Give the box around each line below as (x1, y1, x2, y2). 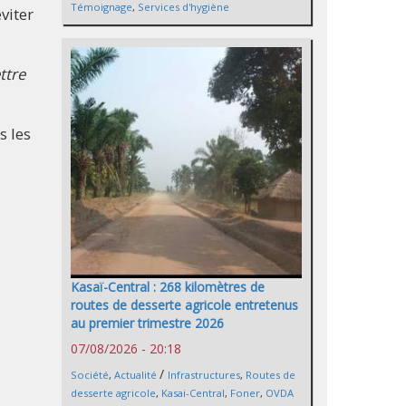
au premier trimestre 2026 (71, 314, 224, 332)
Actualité (114, 367, 157, 382)
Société (71, 367, 109, 382)
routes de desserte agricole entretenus (71, 295, 298, 314)
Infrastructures (168, 367, 240, 382)
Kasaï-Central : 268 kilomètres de (71, 277, 265, 295)
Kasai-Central (161, 385, 225, 400)
